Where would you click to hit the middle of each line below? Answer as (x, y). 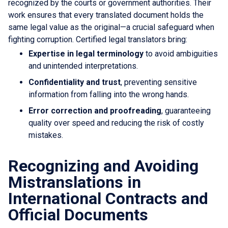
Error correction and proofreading (95, 110)
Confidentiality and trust (75, 82)
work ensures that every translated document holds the (106, 15)
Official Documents (78, 215)
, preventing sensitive (159, 82)
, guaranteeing (186, 110)
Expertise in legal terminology (86, 53)
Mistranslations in (75, 182)
